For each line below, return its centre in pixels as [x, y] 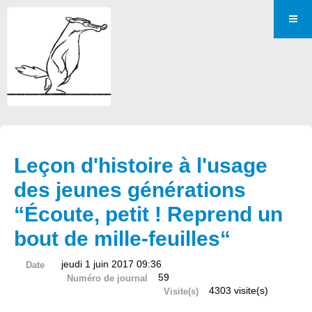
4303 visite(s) [239, 290]
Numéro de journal [107, 278]
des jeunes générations [130, 190]
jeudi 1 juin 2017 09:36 [111, 264]
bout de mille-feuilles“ [122, 239]
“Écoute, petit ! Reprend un [148, 214]
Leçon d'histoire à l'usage [141, 165]
